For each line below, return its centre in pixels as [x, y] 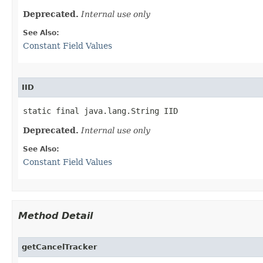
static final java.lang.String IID [100, 111]
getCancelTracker [59, 247]
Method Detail [55, 215]
